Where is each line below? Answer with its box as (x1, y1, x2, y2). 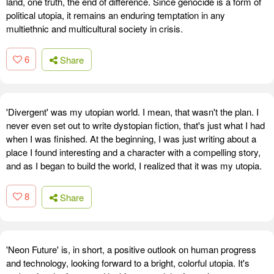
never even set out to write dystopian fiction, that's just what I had (6, 119, 265, 132)
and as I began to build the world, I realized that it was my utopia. (6, 159, 262, 172)
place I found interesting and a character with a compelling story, (6, 146, 261, 159)
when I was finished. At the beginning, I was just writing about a (6, 132, 256, 146)
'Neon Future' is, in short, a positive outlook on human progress (6, 242, 256, 256)
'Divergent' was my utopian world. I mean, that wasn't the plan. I (6, 105, 259, 119)
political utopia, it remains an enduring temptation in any (6, 8, 225, 21)
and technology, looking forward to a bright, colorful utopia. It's (6, 256, 250, 269)
